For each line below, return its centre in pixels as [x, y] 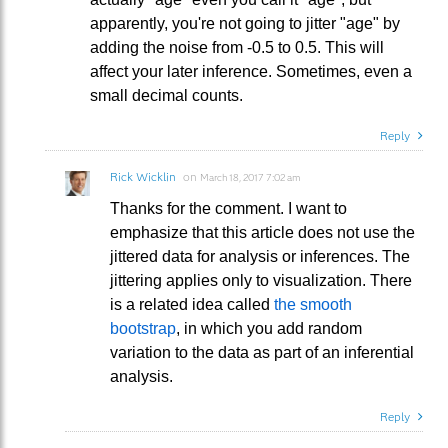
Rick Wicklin [143, 176]
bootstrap [143, 328]
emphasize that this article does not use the [262, 232]
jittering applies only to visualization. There [261, 280]
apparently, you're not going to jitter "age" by [245, 23]
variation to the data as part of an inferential [262, 352]
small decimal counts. [166, 95]
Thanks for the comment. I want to [228, 208]
